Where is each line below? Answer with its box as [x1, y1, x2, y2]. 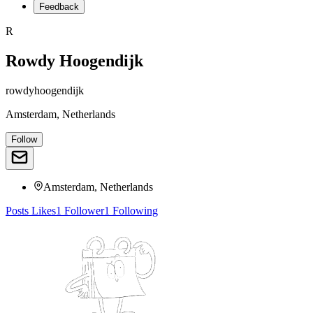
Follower [61, 204, 104, 217]
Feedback [39, 1, 79, 12]
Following [110, 204, 158, 217]
